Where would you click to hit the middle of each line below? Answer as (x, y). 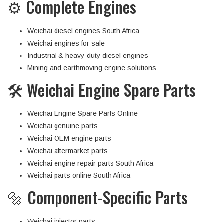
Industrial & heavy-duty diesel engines (88, 55)
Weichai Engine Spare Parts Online (83, 113)
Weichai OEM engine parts (69, 138)
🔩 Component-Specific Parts (98, 197)
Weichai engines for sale (66, 43)
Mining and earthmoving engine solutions (92, 68)
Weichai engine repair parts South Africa (90, 163)
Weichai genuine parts (62, 126)
